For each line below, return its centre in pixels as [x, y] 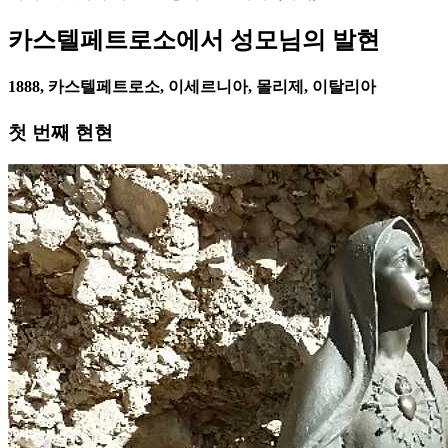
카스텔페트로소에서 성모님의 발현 [194, 40]
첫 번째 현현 [60, 132]
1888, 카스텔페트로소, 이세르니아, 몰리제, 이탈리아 [192, 87]
